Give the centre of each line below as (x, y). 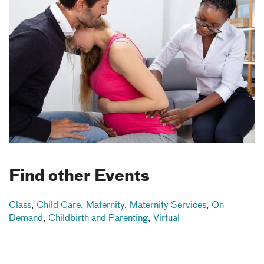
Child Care (59, 205)
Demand (26, 218)
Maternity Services (168, 205)
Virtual (166, 218)
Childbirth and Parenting (98, 218)
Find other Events (79, 176)
